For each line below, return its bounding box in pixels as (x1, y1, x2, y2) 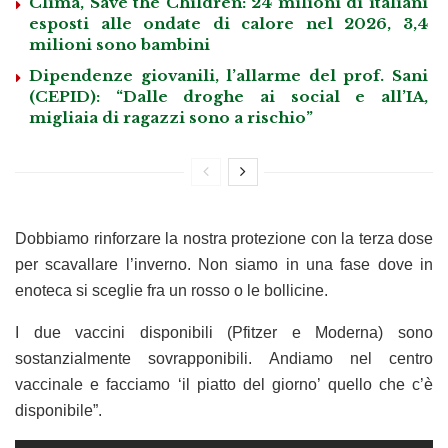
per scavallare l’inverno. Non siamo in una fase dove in (15, 256, 433, 274)
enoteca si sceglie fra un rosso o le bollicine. (15, 282, 328, 300)
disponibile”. (15, 402, 102, 420)
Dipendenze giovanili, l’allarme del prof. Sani (29, 66, 428, 86)
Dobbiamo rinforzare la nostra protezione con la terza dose (15, 230, 433, 248)
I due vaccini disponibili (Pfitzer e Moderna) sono (15, 324, 433, 342)
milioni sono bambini (29, 35, 210, 55)
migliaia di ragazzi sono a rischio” (29, 108, 313, 128)
